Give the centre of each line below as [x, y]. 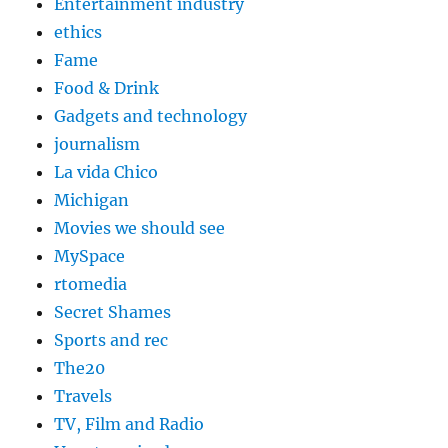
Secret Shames [113, 312]
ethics [78, 32]
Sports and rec [111, 340]
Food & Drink [107, 88]
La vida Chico [106, 172]
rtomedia [91, 284]
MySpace [90, 256]
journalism [97, 144]
